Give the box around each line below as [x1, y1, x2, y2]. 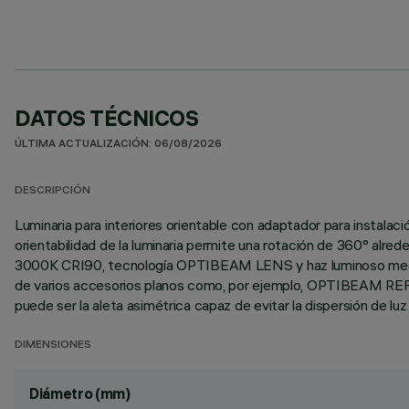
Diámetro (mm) [29, 384, 131, 403]
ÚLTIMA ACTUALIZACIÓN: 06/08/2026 [15, 139, 222, 151]
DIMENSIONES [15, 340, 91, 351]
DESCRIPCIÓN [15, 185, 90, 197]
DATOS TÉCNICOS [15, 104, 199, 131]
